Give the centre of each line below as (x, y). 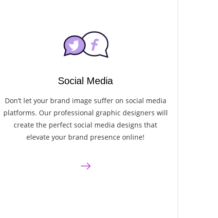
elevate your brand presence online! (86, 137)
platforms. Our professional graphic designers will (85, 112)
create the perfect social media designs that (86, 125)
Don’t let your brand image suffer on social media (85, 100)
